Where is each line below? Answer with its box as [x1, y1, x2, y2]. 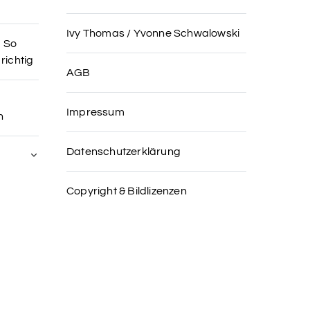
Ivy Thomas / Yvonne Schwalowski [66, 28, 240, 39]
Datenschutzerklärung [66, 146, 181, 157]
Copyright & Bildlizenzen [66, 185, 187, 197]
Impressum [66, 107, 125, 118]
